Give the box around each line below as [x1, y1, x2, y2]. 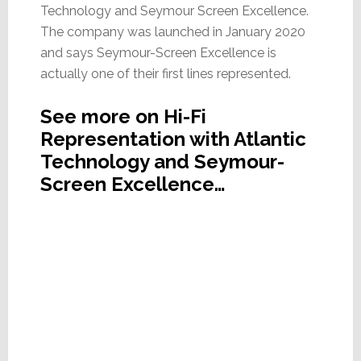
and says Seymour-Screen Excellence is [39, 45, 276, 61]
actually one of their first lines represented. [39, 66, 291, 82]
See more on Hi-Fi [39, 105, 206, 129]
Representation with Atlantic [39, 127, 306, 151]
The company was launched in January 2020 [39, 24, 305, 40]
